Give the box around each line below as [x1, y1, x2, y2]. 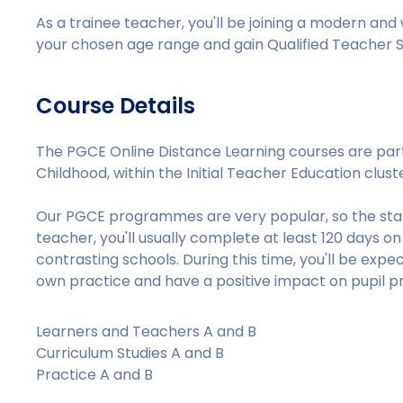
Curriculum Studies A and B [36, 343, 225, 363]
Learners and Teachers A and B [36, 321, 257, 342]
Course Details [36, 91, 196, 121]
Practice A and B [36, 364, 154, 385]
